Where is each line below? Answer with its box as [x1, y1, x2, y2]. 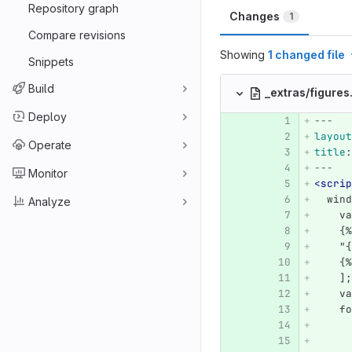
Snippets [28, 54, 74, 68]
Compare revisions [28, 27, 126, 42]
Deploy [28, 109, 67, 123]
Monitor [28, 166, 68, 180]
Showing [220, 48, 268, 61]
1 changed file [268, 48, 345, 61]
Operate [28, 137, 71, 152]
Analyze [28, 194, 71, 208]
